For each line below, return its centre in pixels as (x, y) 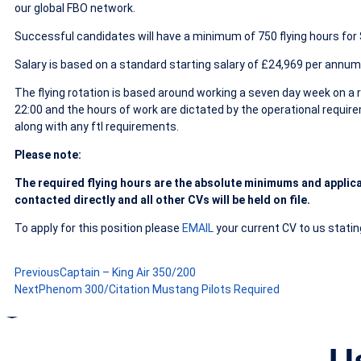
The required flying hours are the (103, 183)
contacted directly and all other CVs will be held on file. (162, 199)
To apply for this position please (98, 228)
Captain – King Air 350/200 (128, 272)
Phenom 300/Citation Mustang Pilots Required (159, 289)
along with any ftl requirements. (97, 126)
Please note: (48, 154)
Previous (37, 272)
